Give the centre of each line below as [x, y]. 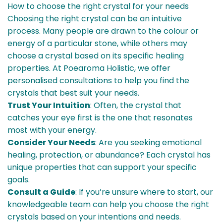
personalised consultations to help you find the [98, 81]
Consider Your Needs [51, 143]
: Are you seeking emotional [148, 143]
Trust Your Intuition [49, 106]
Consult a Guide [41, 192]
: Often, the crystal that [136, 106]
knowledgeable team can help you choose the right [108, 205]
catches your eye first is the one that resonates [100, 118]
